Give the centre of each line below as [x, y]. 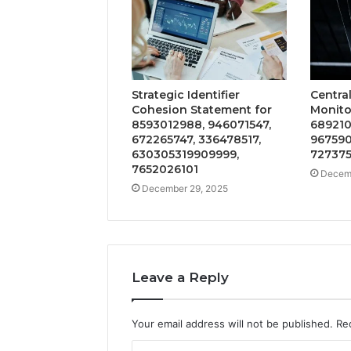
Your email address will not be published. [232, 323]
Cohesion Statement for [202, 109]
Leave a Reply [180, 277]
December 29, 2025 [185, 188]
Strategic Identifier [186, 94]
